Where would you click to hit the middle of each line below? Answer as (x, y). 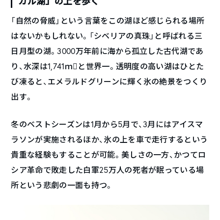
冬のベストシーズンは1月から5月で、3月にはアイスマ (107, 124)
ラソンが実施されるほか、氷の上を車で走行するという (110, 139)
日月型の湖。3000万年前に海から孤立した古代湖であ (107, 51)
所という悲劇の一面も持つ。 (62, 185)
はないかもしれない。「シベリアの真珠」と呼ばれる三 (107, 36)
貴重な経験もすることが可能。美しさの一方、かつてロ (109, 155)
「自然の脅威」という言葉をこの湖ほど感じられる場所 (108, 21)
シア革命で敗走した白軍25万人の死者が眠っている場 (108, 170)
